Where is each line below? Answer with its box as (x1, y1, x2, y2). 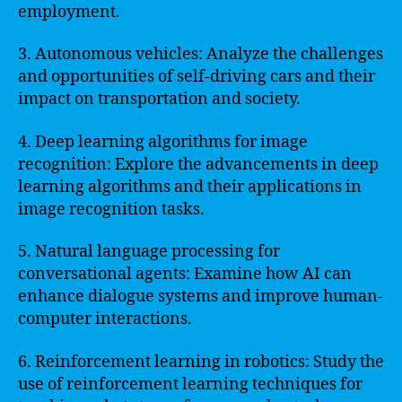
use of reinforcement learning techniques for (18, 373, 363, 395)
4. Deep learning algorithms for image (18, 131, 308, 153)
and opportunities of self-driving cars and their (18, 66, 375, 87)
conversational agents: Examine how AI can (18, 264, 352, 284)
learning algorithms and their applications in (18, 176, 362, 197)
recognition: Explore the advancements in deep (18, 153, 379, 175)
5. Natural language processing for (18, 241, 280, 262)
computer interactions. (18, 309, 192, 329)
